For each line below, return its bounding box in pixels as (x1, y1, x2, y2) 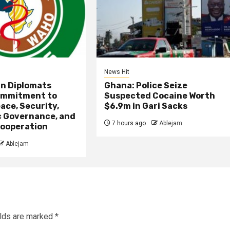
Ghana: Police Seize (104, 81, 188, 91)
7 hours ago (110, 120, 146, 127)
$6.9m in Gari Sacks (104, 101, 188, 111)
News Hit (104, 68, 130, 76)
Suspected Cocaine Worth (104, 91, 216, 101)
